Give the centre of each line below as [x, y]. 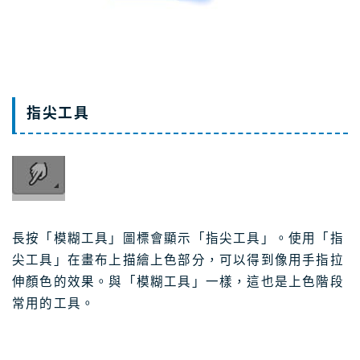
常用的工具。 [54, 304]
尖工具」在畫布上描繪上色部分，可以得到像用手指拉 [178, 260]
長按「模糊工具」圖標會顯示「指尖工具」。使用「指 [178, 239]
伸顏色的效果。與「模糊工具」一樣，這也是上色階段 [178, 282]
